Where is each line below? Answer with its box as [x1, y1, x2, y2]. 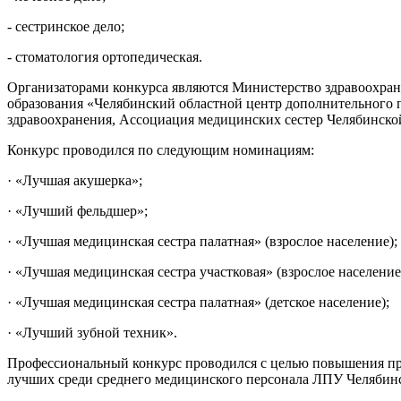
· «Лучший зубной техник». [7, 324, 177, 340]
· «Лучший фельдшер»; [7, 202, 148, 218]
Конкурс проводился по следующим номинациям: [7, 141, 314, 158]
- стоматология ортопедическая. [7, 48, 202, 64]
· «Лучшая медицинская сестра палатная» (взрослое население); [7, 233, 397, 249]
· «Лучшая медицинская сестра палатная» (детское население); [7, 294, 389, 310]
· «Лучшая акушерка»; [7, 172, 142, 188]
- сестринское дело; [7, 18, 124, 34]
